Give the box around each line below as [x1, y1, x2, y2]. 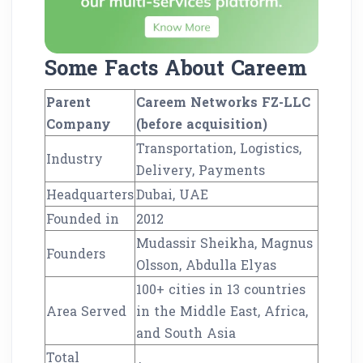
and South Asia [136, 324, 236, 342]
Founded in [46, 210, 119, 228]
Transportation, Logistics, [136, 139, 301, 157]
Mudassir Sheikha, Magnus [136, 234, 313, 252]
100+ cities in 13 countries [136, 280, 305, 298]
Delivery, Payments [136, 161, 265, 179]
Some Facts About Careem [45, 53, 307, 82]
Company [46, 115, 111, 133]
